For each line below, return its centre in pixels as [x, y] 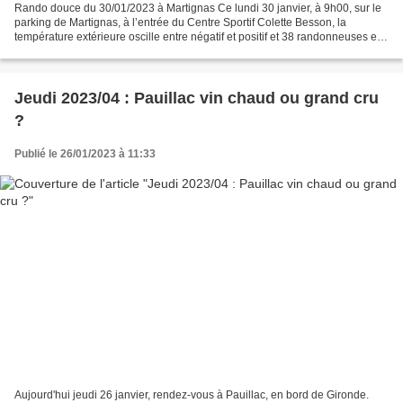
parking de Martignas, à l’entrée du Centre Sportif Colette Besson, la [180, 23]
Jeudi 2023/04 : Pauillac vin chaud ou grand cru [197, 99]
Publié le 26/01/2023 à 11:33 [85, 154]
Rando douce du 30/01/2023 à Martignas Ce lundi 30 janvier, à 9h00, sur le [198, 9]
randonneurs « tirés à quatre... [88, 52]
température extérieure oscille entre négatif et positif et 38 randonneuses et [197, 37]
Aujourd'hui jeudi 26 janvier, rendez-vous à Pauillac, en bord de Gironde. [192, 394]
